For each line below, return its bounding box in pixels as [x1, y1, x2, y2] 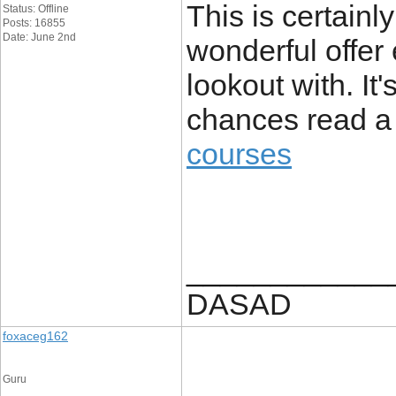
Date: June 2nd [3, 31, 76, 43]
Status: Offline [3, 3, 69, 15]
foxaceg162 [3, 329, 68, 343]
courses [187, 137, 292, 171]
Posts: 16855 [3, 17, 65, 29]
